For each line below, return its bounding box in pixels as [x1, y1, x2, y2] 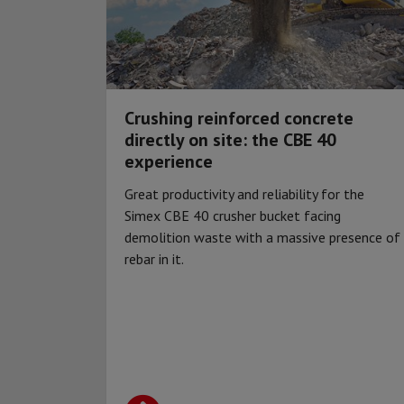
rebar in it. [124, 249, 187, 268]
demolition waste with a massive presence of [124, 227, 400, 246]
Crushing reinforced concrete [124, 106, 353, 130]
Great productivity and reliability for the [124, 184, 364, 203]
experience [124, 149, 213, 173]
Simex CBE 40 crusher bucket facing [124, 206, 341, 225]
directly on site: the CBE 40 [124, 127, 336, 151]
